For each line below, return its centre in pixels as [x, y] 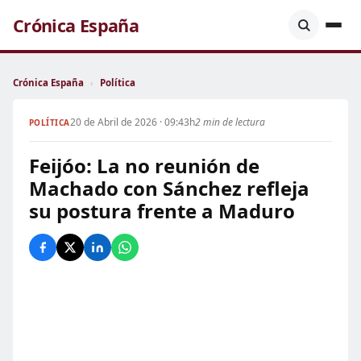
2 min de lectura [230, 122]
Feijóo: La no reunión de [144, 166]
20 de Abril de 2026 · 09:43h [132, 122]
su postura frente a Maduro [162, 211]
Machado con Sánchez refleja [169, 188]
